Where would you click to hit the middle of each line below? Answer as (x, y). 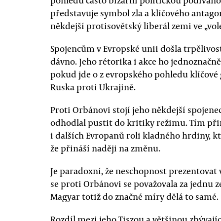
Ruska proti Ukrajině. (93, 87)
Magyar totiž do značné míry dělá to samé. (134, 196)
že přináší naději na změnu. (105, 148)
